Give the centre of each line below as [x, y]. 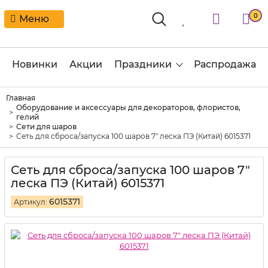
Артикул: [31, 202]
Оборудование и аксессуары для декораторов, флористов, [128, 107]
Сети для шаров [46, 127]
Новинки [35, 64]
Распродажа [225, 64]
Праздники [143, 64]
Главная [21, 98]
